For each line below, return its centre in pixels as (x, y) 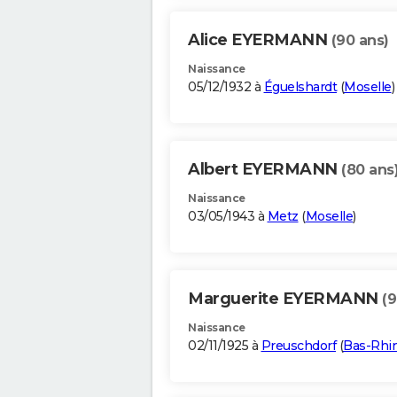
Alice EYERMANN (260, 40)
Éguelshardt (300, 87)
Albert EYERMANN (265, 170)
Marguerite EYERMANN (285, 299)
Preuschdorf (298, 346)
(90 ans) (360, 41)
